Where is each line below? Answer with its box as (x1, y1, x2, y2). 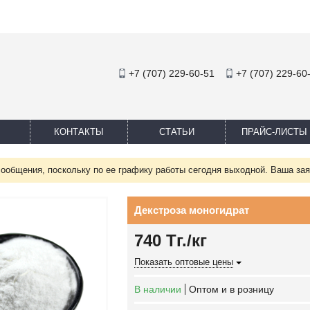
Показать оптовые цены (134, 257, 233, 267)
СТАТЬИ (158, 127, 194, 137)
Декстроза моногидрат (134, 204, 249, 216)
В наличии (134, 284, 181, 295)
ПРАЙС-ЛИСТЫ (241, 127, 307, 137)
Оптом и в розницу (189, 284, 274, 295)
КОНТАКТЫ (54, 127, 104, 137)
